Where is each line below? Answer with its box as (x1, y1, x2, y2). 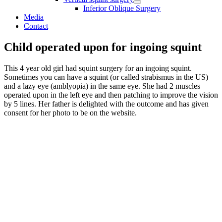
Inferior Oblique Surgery (83, 4, 161, 12)
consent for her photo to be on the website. (4, 108, 137, 117)
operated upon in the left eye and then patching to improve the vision (4, 90, 218, 99)
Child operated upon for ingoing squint (4, 40, 202, 54)
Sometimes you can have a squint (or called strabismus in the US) (4, 72, 208, 81)
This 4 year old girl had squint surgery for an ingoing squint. (4, 63, 192, 72)
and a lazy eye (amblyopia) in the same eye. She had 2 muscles (4, 81, 200, 90)
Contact (24, 22, 48, 30)
